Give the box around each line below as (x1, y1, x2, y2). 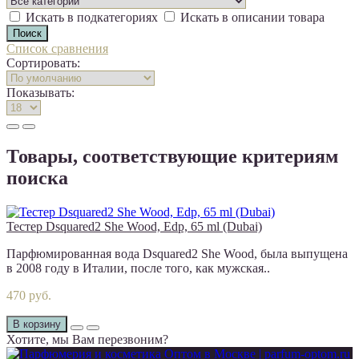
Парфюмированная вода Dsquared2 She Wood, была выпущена (6, 246, 348, 260)
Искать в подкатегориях (22, 10, 161, 24)
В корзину (13, 317, 61, 330)
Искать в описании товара (177, 10, 325, 24)
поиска (6, 167, 68, 188)
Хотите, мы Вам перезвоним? (6, 332, 168, 346)
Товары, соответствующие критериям (6, 145, 338, 167)
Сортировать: (6, 55, 80, 70)
